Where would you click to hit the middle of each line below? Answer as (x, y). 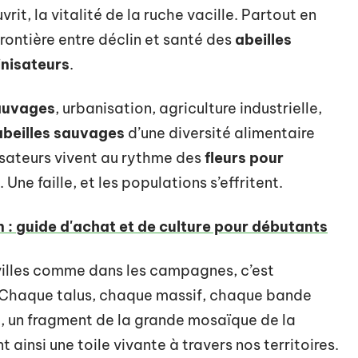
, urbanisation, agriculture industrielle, (189, 108)
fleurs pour (244, 157)
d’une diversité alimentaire (220, 133)
